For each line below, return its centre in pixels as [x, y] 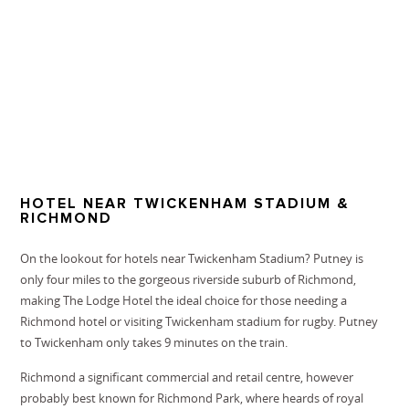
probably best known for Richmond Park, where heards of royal [192, 398]
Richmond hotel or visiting [93, 321]
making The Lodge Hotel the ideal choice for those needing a [184, 300]
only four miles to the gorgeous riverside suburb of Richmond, [189, 279]
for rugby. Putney [330, 321]
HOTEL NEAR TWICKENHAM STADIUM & [185, 203]
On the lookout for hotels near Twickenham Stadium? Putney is [192, 258]
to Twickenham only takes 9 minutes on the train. [154, 342]
